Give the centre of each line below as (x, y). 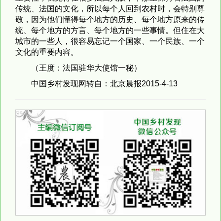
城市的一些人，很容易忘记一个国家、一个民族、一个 (110, 41)
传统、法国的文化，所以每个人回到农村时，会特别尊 (110, 8)
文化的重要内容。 (47, 52)
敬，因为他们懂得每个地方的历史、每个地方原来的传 (110, 19)
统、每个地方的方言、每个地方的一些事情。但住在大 (110, 30)
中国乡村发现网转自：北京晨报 (86, 83)
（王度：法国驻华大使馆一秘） (86, 68)
